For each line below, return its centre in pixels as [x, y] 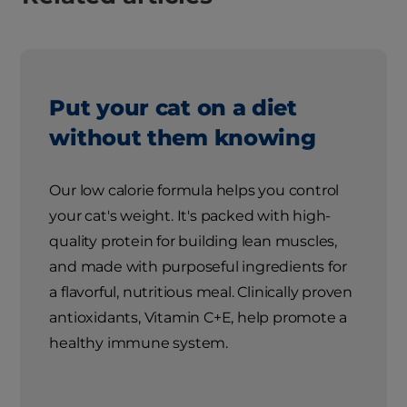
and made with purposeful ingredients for [198, 267]
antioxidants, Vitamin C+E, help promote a [199, 318]
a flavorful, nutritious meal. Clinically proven [201, 293]
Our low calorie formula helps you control [194, 191]
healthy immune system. [139, 343]
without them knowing [183, 138]
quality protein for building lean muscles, [194, 242]
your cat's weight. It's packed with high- [190, 216]
